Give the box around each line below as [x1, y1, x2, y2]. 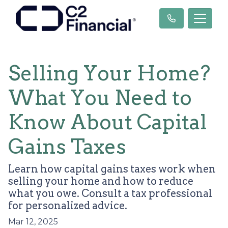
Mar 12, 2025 [8, 217, 58, 226]
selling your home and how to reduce [8, 175, 193, 187]
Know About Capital [8, 110, 207, 134]
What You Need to [8, 85, 192, 110]
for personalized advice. [8, 199, 127, 212]
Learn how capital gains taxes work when [8, 163, 216, 175]
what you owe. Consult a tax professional [8, 187, 212, 199]
